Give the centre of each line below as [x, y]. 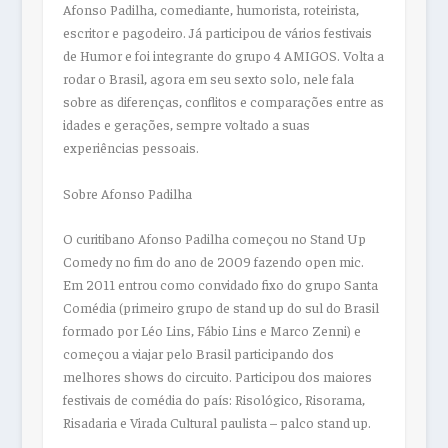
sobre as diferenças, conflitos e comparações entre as [223, 101]
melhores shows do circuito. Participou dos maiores [217, 376]
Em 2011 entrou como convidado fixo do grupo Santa [220, 284]
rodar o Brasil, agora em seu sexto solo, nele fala [208, 78]
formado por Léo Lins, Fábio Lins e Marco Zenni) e [211, 330]
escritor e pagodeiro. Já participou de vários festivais [217, 32]
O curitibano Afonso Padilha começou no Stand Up [214, 238]
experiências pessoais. [130, 147]
